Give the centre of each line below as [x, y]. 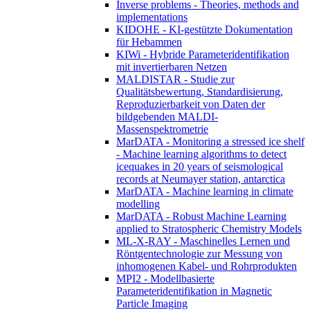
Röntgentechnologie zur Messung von [199, 253]
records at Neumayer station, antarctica [201, 179]
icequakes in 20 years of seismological [200, 166]
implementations [152, 17]
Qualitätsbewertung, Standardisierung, [200, 91]
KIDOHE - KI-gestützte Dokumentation [204, 29]
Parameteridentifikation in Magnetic [194, 291]
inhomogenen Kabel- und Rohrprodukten [207, 266]
